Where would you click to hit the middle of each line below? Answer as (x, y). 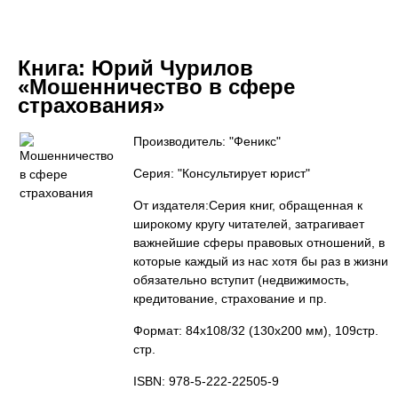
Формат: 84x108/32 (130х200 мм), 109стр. (256, 330)
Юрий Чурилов (172, 68)
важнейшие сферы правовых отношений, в (259, 243)
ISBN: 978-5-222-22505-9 (206, 381)
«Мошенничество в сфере (156, 87)
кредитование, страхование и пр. (230, 298)
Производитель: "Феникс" (207, 141)
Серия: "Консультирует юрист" (222, 173)
